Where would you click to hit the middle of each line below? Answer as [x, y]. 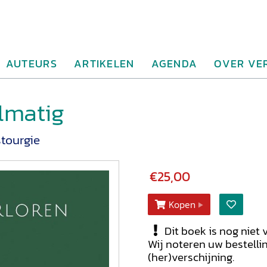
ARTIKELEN [104, 63]
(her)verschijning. [191, 257]
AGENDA [174, 63]
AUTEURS [31, 63]
